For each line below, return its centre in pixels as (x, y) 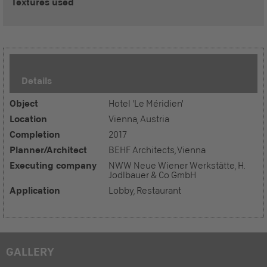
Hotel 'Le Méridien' (146, 104)
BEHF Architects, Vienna (157, 150)
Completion (35, 134)
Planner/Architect (48, 150)
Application (35, 190)
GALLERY (30, 252)
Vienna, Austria (139, 119)
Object (24, 103)
